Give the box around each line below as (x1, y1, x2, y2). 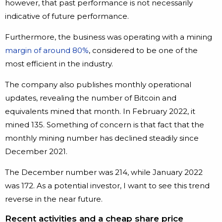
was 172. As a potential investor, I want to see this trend (5, 181, 210, 191)
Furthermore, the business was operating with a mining (5, 32, 212, 42)
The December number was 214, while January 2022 (5, 167, 203, 177)
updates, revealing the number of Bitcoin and (5, 93, 176, 103)
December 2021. (5, 147, 67, 157)
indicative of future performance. (5, 11, 129, 21)
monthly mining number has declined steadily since (5, 133, 199, 143)
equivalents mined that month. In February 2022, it (5, 107, 195, 116)
